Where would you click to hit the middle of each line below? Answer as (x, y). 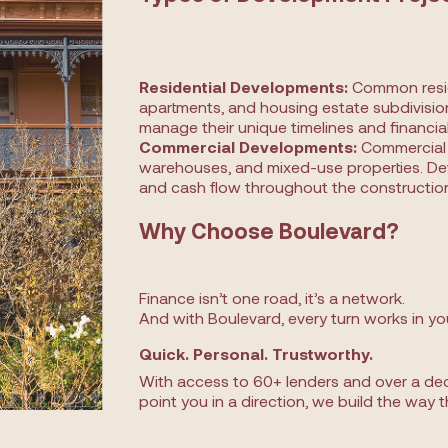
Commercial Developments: (248, 146)
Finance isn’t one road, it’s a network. (272, 297)
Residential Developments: (243, 86)
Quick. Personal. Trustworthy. (256, 353)
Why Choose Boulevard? (269, 230)
